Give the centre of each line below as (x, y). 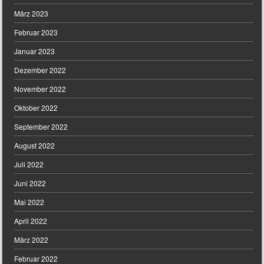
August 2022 (35, 146)
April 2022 (31, 221)
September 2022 (41, 127)
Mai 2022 (29, 202)
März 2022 (32, 240)
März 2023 (32, 14)
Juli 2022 (29, 164)
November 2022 (40, 89)
